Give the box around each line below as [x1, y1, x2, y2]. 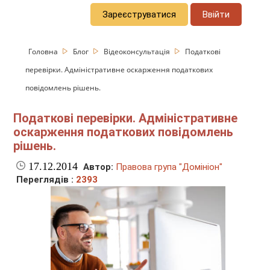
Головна [28, 46, 60, 57]
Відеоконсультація [104, 46, 172, 57]
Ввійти [202, 8, 230, 20]
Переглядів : [16, 174, 77, 186]
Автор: [83, 162, 114, 173]
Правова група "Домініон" [116, 162, 223, 173]
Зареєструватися [102, 8, 177, 20]
